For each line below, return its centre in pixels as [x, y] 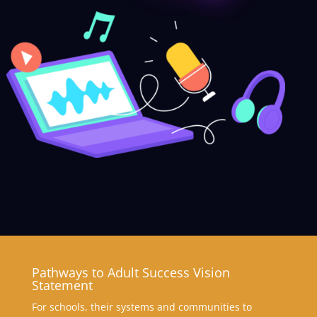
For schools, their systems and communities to [142, 307]
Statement [62, 286]
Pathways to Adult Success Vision [131, 273]
